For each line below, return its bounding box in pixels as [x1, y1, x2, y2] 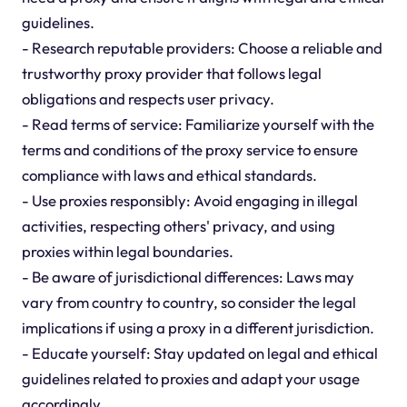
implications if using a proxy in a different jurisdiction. [21, 318, 374, 338]
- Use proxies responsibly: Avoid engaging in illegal [21, 191, 358, 211]
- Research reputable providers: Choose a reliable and [21, 38, 382, 58]
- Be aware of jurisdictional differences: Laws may [21, 267, 354, 287]
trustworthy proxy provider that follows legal [21, 64, 322, 84]
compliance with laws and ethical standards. [21, 165, 317, 185]
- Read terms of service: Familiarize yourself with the [21, 114, 374, 134]
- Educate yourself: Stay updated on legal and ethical [21, 343, 378, 363]
